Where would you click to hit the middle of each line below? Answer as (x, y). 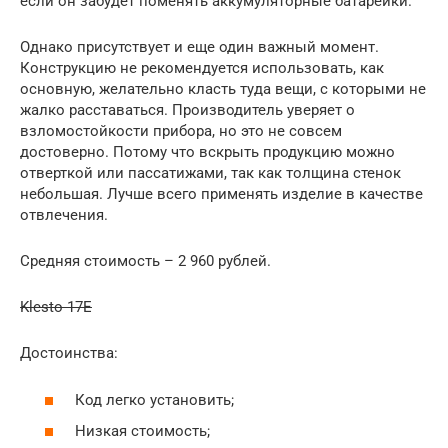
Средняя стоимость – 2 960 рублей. (145, 261)
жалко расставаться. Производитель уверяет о (187, 110)
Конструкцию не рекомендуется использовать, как (202, 68)
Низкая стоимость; (142, 431)
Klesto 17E (56, 307)
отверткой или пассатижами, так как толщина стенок (210, 173)
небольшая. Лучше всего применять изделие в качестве (221, 194)
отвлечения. (64, 215)
